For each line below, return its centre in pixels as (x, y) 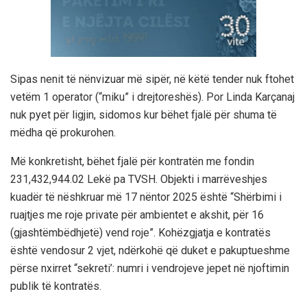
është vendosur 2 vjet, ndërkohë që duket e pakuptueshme (150, 251)
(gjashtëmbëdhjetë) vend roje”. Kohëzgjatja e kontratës (140, 233)
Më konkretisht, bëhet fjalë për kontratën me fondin (132, 162)
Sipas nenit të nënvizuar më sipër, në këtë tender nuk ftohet (152, 79)
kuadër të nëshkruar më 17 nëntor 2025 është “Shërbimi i (146, 197)
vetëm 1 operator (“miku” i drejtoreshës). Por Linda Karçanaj (152, 97)
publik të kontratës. (56, 286)
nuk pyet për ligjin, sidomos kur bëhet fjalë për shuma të (144, 115)
